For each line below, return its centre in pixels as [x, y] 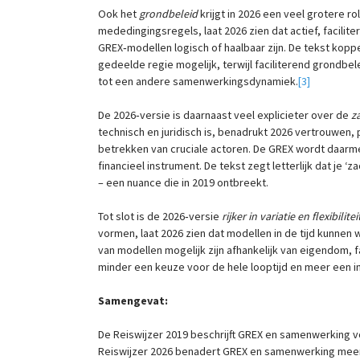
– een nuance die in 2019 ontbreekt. [183, 183]
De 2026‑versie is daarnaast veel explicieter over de [225, 115]
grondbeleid [168, 14]
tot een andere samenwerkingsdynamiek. [198, 82]
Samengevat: [133, 301]
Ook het [119, 14]
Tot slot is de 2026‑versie [160, 217]
